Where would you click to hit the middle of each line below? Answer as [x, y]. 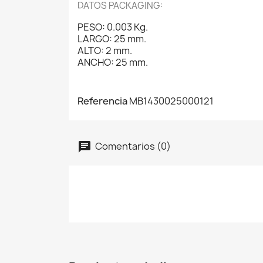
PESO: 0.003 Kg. [113, 27]
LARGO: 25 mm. [112, 39]
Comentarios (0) [132, 146]
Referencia [102, 101]
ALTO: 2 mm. [105, 50]
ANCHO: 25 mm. [113, 62]
